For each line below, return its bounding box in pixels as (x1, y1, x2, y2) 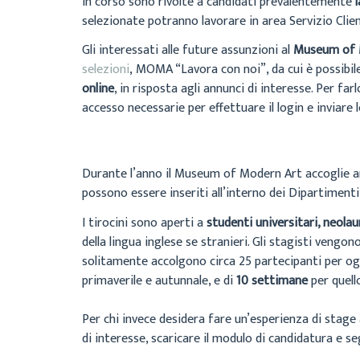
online (82, 78, 114, 100)
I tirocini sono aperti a (82, 211, 203, 234)
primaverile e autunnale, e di (82, 269, 236, 292)
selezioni (82, 59, 129, 81)
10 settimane (236, 269, 308, 292)
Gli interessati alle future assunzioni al (82, 39, 293, 62)
